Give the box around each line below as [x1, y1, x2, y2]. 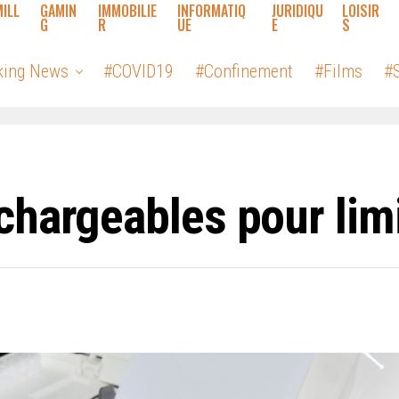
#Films [313, 61, 362, 82]
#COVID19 [102, 61, 174, 82]
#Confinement [194, 61, 293, 82]
